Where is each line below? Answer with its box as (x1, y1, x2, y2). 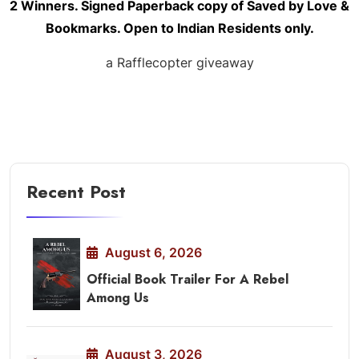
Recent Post (26, 178, 126, 204)
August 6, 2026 (102, 244, 202, 260)
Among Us (87, 288, 149, 307)
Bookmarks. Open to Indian (45, 19, 218, 36)
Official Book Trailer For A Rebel (87, 269, 288, 288)
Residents (217, 19, 281, 36)
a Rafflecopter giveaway (105, 54, 254, 71)
